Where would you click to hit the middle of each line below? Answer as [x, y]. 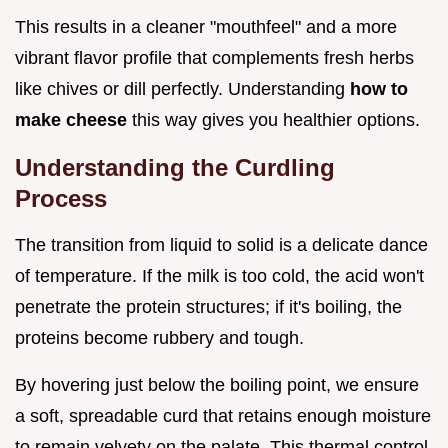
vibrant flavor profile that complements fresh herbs [214, 57]
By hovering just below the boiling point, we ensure [217, 384]
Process [61, 198]
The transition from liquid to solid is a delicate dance [221, 244]
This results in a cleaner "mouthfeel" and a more [206, 26]
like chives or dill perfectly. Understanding [182, 88]
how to [379, 88]
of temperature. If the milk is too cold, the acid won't [219, 275]
